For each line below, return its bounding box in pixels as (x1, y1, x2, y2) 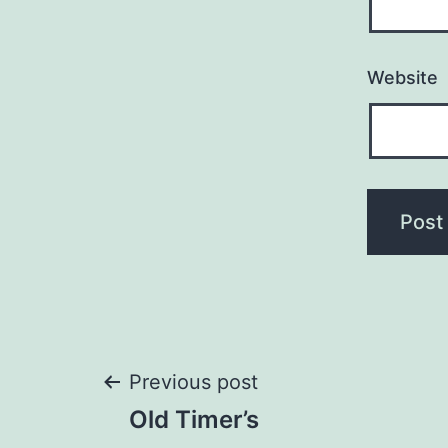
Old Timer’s (129, 405, 259, 435)
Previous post (129, 370, 258, 395)
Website (367, 67, 438, 89)
